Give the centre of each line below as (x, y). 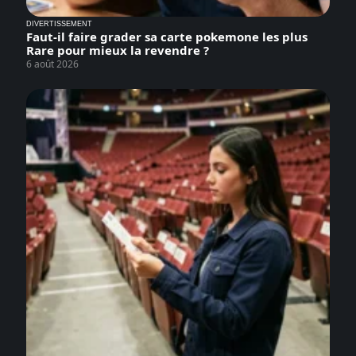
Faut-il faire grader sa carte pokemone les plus (167, 37)
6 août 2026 (52, 64)
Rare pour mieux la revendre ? (118, 50)
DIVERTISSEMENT (59, 24)
